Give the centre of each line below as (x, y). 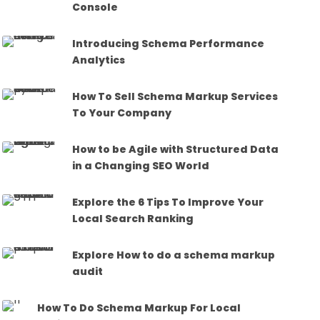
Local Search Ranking (133, 218)
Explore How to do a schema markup (174, 255)
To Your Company (122, 112)
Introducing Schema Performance (169, 43)
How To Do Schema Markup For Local (139, 307)
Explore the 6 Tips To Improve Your (168, 202)
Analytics (99, 60)
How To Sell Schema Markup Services (175, 96)
